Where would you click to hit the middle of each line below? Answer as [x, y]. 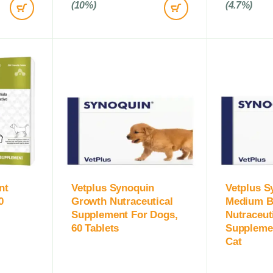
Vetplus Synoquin [113, 188]
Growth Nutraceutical [122, 201]
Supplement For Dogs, [125, 214]
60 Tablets [95, 228]
